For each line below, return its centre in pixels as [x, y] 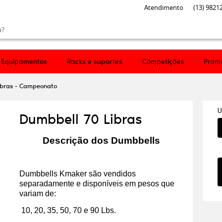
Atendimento [164, 7]
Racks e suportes [95, 61]
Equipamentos [24, 61]
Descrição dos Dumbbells [101, 140]
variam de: [38, 194]
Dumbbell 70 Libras [81, 118]
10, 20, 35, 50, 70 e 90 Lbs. [68, 210]
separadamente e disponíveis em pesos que [97, 184]
